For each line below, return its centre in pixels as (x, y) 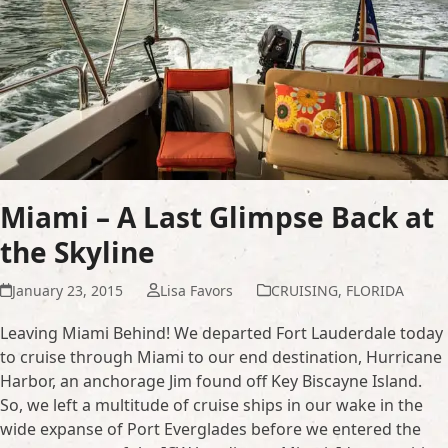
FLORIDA (374, 290)
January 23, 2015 (68, 290)
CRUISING (304, 290)
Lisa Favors (196, 290)
